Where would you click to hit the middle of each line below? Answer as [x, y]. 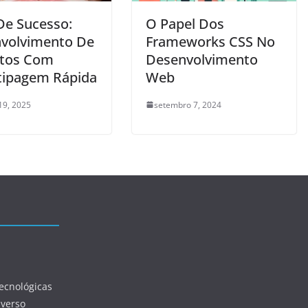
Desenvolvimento [202, 59]
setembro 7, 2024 [188, 104]
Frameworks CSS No [210, 41]
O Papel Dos [185, 23]
